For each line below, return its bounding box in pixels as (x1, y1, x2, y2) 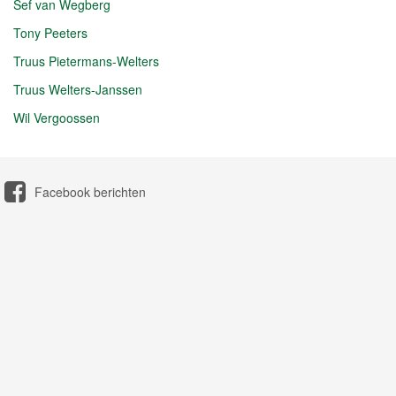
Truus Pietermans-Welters (13, 51, 159, 70)
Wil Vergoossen (13, 108, 100, 126)
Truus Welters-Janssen (13, 80, 142, 98)
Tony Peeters (13, 23, 88, 42)
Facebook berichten (34, 182, 146, 201)
